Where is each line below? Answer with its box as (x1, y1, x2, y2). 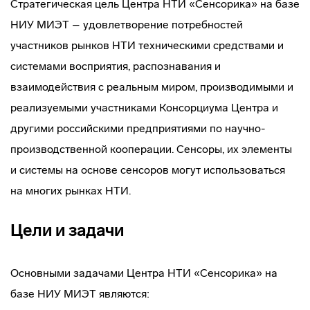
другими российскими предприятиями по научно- (10, 122, 265, 135)
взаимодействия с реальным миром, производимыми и (10, 80, 293, 93)
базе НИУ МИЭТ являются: (10, 287, 149, 300)
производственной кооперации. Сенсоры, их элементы (10, 143, 292, 156)
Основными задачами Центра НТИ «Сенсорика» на (10, 266, 277, 280)
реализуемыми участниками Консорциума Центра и (10, 101, 278, 114)
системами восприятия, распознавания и (10, 60, 221, 73)
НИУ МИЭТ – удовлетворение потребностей (10, 18, 243, 31)
